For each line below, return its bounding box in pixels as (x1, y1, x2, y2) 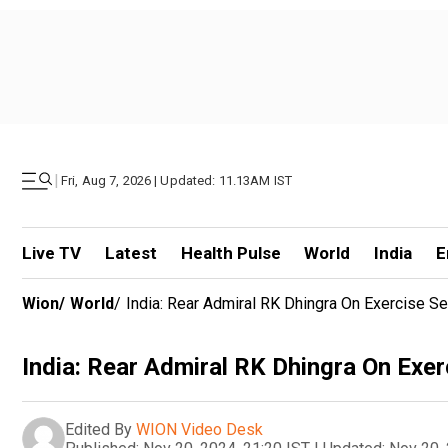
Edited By (65, 419, 132, 439)
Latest (104, 243, 157, 263)
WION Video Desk (136, 419, 263, 439)
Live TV (22, 243, 81, 263)
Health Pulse (180, 243, 281, 263)
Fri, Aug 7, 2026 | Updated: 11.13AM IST (61, 173, 293, 188)
